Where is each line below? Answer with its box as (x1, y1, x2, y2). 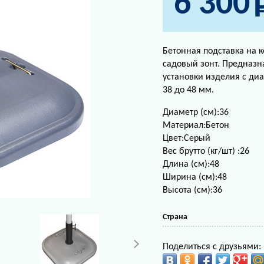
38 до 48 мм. (162, 85, 214, 95)
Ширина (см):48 (162, 173, 227, 182)
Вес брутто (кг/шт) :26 (162, 147, 249, 156)
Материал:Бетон (162, 121, 229, 130)
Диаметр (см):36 (162, 108, 229, 117)
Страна (162, 213, 187, 222)
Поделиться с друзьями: (162, 242, 261, 252)
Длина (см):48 (162, 160, 219, 169)
